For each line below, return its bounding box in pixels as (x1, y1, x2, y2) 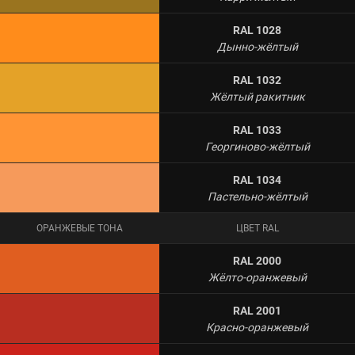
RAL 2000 (233, 253, 281, 269)
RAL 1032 (233, 72, 281, 88)
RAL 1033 (233, 122, 281, 138)
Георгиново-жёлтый (204, 139, 310, 155)
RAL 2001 (233, 303, 281, 319)
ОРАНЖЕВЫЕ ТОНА (36, 221, 123, 235)
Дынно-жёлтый (216, 39, 298, 55)
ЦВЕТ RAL (235, 221, 279, 235)
